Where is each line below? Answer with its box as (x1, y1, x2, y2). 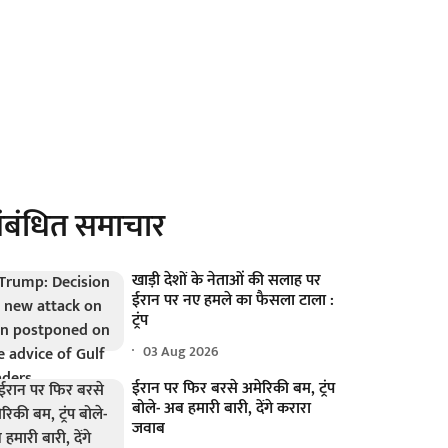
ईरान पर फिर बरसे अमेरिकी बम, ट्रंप (132, 375, 336, 402)
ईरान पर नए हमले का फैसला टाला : (132, 287, 335, 314)
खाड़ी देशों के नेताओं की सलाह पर (132, 267, 322, 294)
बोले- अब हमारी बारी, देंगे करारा (132, 395, 312, 422)
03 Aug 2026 (143, 339, 220, 363)
